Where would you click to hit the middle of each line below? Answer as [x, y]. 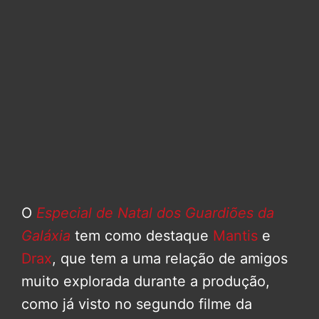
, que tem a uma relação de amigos [170, 258]
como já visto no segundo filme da [137, 304]
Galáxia [46, 235]
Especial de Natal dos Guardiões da [155, 213]
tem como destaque [142, 235]
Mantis [235, 235]
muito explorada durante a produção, [146, 281]
